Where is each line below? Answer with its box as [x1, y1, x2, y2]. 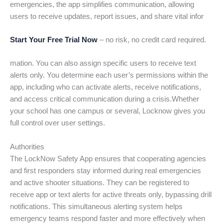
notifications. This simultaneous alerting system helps [10, 202, 183, 211]
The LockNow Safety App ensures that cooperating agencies [10, 154, 206, 163]
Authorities [10, 142, 44, 151]
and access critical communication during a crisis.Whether [10, 95, 199, 104]
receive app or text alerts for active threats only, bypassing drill [10, 190, 212, 199]
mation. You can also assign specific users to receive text [10, 59, 196, 68]
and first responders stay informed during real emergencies [10, 166, 201, 175]
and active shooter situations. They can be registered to [10, 178, 189, 187]
